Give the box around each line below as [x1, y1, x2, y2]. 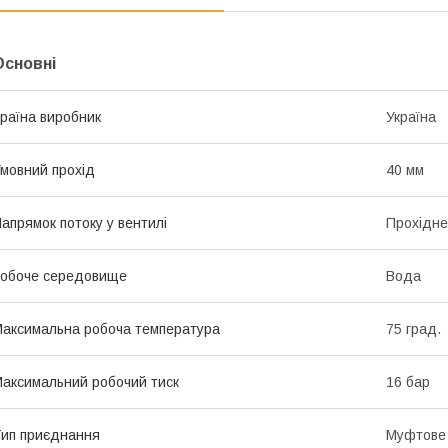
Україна [386, 108, 436, 125]
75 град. [386, 320, 441, 337]
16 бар [386, 373, 430, 390]
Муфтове [386, 426, 446, 443]
